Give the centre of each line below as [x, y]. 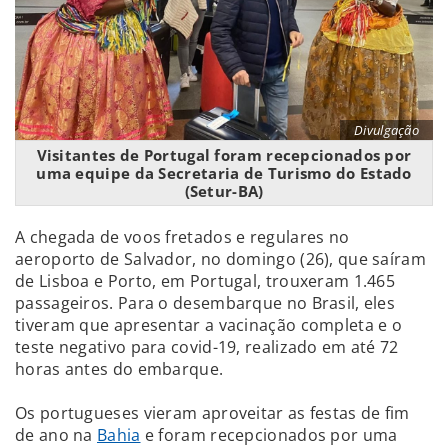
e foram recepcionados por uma [269, 434]
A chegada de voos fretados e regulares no [182, 236]
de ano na [56, 434]
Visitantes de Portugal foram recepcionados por [224, 154]
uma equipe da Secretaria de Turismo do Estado [224, 172]
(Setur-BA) [224, 190]
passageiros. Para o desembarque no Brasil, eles [205, 302]
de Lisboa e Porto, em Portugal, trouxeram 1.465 [205, 280]
